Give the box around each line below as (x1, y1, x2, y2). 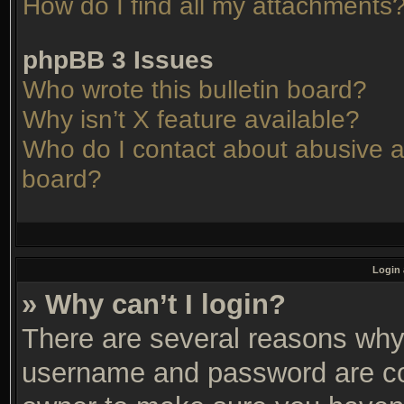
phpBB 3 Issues (23, 45, 214, 74)
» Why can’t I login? (22, 289, 286, 319)
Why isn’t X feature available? (23, 105, 360, 133)
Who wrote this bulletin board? (23, 75, 367, 104)
